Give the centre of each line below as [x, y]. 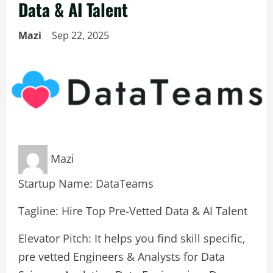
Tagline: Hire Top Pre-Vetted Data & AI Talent [133, 211]
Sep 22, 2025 [82, 35]
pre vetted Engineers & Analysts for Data [122, 256]
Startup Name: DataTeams [86, 183]
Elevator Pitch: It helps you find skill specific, [132, 238]
